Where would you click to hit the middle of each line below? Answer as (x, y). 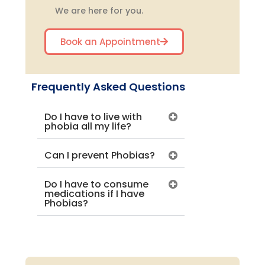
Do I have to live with (93, 117)
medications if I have (95, 194)
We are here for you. (99, 11)
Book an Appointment (111, 42)
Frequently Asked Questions (109, 87)
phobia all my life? (88, 127)
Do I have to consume (97, 185)
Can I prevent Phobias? (100, 156)
